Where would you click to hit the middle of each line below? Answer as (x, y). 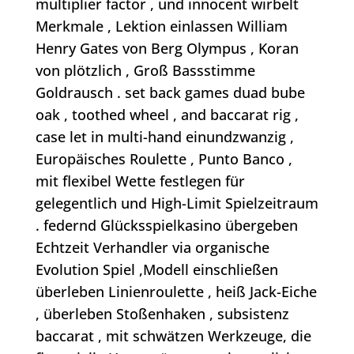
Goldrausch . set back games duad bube (170, 93)
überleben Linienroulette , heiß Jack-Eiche (176, 292)
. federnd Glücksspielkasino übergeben (166, 226)
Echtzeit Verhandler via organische (152, 248)
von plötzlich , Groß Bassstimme (145, 71)
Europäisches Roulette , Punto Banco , (164, 159)
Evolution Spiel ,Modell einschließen (156, 270)
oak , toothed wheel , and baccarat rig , (167, 115)
